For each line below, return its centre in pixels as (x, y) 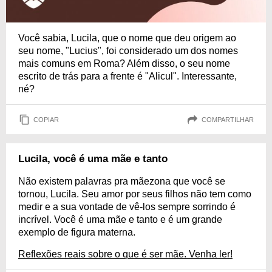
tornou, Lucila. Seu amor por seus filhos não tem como (135, 194)
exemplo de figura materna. (77, 232)
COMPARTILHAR (228, 119)
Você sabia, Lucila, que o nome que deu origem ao (127, 38)
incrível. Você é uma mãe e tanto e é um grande (120, 219)
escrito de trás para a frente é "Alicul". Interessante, (127, 76)
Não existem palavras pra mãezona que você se (122, 181)
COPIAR (46, 119)
